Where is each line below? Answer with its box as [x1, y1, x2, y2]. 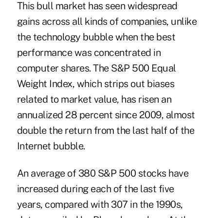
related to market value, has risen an [17, 93, 172, 106]
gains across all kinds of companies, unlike [17, 16, 197, 28]
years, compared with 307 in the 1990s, [17, 199, 183, 211]
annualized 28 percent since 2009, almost [17, 109, 195, 121]
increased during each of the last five [17, 183, 174, 195]
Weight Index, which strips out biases [17, 78, 175, 90]
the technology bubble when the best [17, 31, 176, 43]
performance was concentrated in [17, 47, 161, 59]
